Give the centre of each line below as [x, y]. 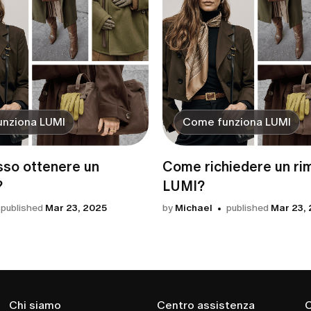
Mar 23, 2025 [76, 208]
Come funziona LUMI [237, 122]
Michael [194, 208]
